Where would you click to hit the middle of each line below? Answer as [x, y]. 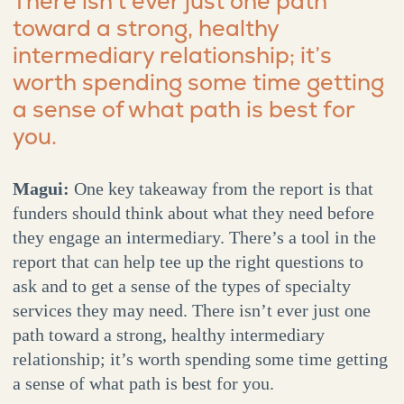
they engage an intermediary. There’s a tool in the [194, 238]
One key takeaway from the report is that [223, 189]
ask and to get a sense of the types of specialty [181, 286]
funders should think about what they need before [193, 213]
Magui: [43, 189]
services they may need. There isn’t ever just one [191, 311]
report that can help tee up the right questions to [188, 262]
